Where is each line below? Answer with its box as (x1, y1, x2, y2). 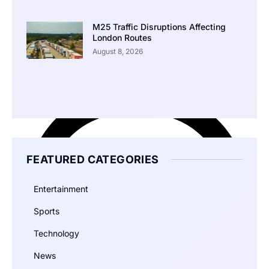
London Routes (92, 32, 152, 43)
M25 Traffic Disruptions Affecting (92, 21, 226, 32)
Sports (34, 205, 59, 216)
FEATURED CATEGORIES (26, 153, 159, 166)
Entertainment (34, 183, 88, 194)
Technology (34, 228, 79, 238)
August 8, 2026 (92, 46, 143, 56)
